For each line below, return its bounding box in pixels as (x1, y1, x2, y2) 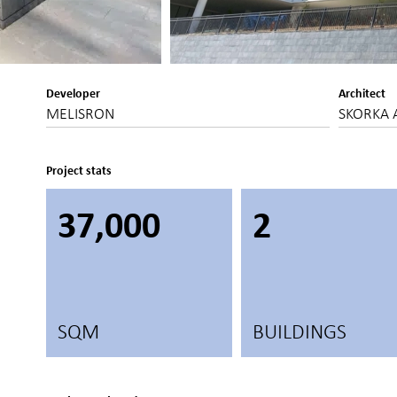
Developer (46, 84, 100, 102)
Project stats (46, 161, 112, 179)
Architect (339, 84, 385, 102)
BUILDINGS (253, 318, 346, 344)
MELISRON (46, 104, 114, 123)
